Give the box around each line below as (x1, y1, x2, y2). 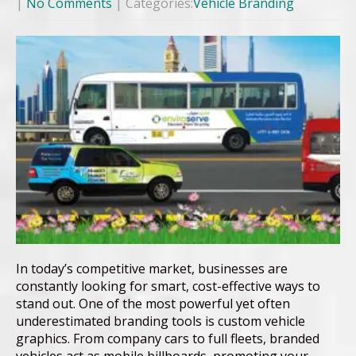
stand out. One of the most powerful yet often (16, 295, 290, 313)
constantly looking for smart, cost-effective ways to (16, 277, 320, 296)
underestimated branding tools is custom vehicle (16, 312, 305, 331)
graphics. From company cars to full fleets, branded (16, 330, 319, 348)
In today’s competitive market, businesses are (16, 260, 288, 278)
